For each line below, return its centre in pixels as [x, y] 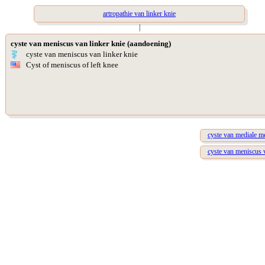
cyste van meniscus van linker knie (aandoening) [91, 43]
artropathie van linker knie [139, 14]
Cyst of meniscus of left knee [72, 65]
